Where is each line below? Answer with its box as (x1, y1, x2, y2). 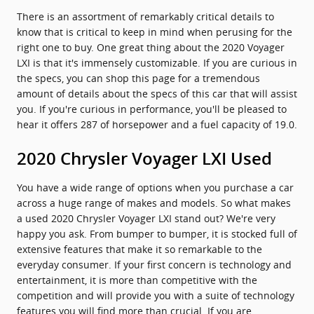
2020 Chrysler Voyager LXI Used (17, 149, 272, 169)
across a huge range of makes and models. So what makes (17, 196, 291, 210)
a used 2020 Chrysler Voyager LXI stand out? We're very (17, 212, 275, 225)
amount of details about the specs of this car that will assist (17, 87, 297, 100)
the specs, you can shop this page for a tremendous (17, 71, 260, 85)
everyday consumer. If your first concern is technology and (17, 258, 292, 271)
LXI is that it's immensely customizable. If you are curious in (17, 56, 297, 69)
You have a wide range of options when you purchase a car (17, 181, 294, 194)
